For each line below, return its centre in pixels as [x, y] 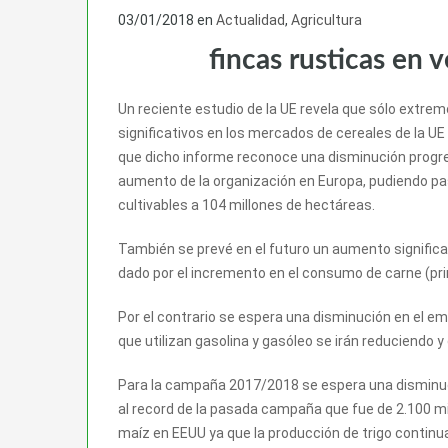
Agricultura [326, 19]
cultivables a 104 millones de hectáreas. [246, 204]
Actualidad [250, 19]
